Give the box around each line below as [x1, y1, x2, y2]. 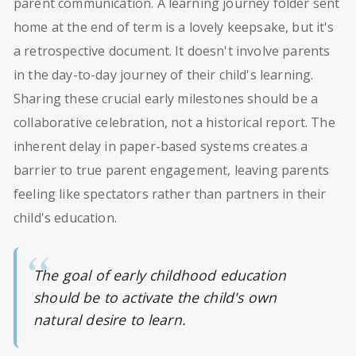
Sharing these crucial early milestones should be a [14, 89, 319, 107]
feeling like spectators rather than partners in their [14, 184, 327, 203]
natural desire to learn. [33, 310, 186, 330]
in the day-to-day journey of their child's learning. [14, 65, 314, 83]
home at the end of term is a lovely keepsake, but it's [14, 17, 335, 36]
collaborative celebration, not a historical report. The [14, 113, 335, 131]
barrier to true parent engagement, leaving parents [14, 161, 330, 179]
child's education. [14, 208, 117, 226]
